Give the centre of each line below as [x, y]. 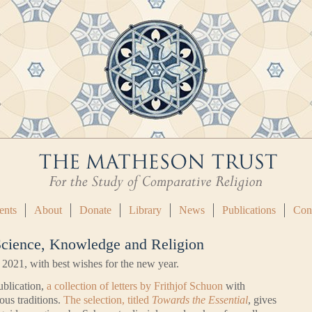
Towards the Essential [200, 300]
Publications [249, 210]
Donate [95, 210]
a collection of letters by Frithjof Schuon [135, 286]
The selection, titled [108, 300]
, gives [262, 300]
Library [145, 210]
